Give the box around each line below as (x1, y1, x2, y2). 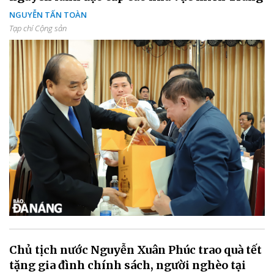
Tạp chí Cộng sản (9, 22, 67, 34)
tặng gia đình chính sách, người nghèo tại (9, 258, 246, 273)
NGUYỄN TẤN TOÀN (9, 9, 87, 20)
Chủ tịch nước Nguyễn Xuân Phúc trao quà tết (9, 243, 262, 257)
